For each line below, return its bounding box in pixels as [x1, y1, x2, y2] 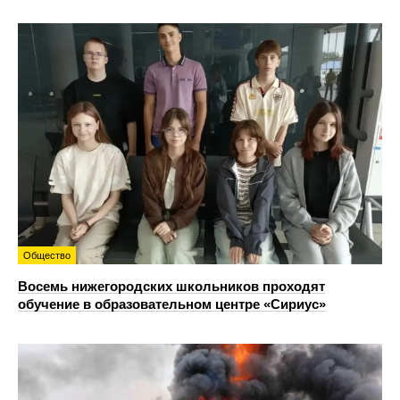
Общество [23, 249, 71, 261]
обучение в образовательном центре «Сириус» [18, 296, 326, 312]
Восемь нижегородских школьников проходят [18, 278, 325, 294]
